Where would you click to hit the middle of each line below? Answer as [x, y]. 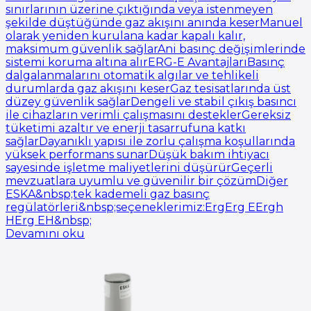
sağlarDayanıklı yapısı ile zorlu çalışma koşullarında [150, 141]
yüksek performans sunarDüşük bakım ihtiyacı [137, 154]
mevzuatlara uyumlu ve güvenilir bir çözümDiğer [147, 180]
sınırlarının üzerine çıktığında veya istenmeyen [139, 9]
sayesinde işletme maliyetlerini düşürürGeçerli [139, 167]
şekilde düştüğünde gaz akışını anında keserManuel [154, 22]
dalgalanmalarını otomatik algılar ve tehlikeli [132, 75]
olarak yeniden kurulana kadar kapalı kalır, [125, 35]
